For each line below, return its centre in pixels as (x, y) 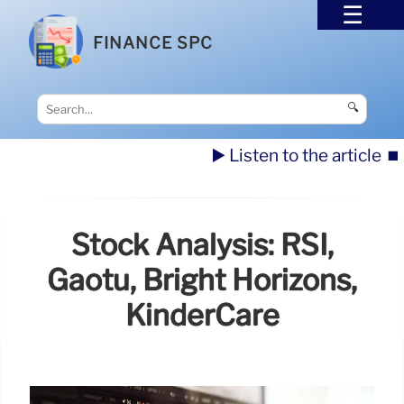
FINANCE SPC (153, 42)
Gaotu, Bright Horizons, (202, 280)
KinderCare (202, 316)
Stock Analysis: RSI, (202, 245)
